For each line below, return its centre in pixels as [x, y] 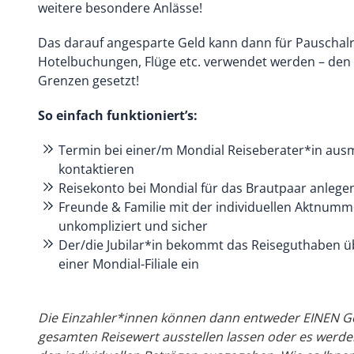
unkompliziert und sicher [133, 226]
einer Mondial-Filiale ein [129, 264]
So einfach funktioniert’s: [118, 115]
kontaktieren [96, 169]
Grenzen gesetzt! [88, 81]
